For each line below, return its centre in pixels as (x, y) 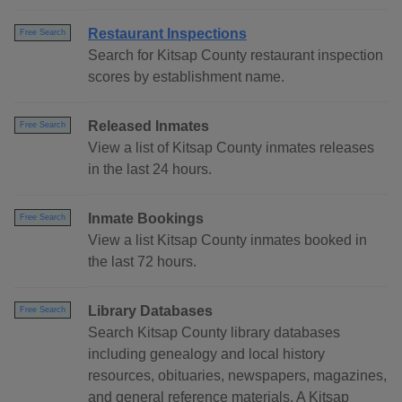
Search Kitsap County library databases (214, 333)
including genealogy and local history (206, 354)
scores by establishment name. (186, 77)
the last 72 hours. (142, 262)
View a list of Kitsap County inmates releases (231, 148)
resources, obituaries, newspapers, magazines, (237, 376)
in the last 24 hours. (150, 170)
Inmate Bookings (146, 219)
